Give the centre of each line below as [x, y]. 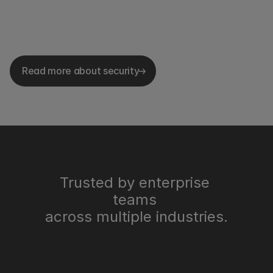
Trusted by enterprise [134, 183]
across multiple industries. [136, 217]
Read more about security [81, 71]
